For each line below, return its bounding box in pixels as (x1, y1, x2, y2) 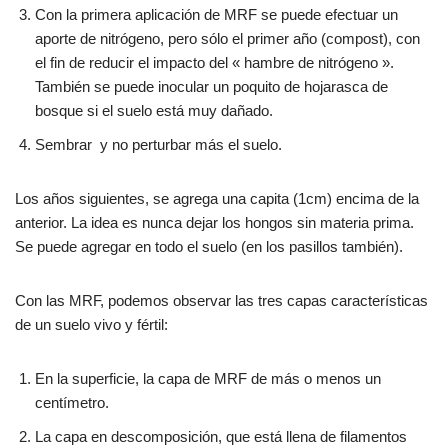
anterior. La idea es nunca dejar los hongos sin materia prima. (15, 213, 414, 231)
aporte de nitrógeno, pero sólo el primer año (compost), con (35, 29, 420, 47)
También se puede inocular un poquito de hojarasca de (35, 77, 388, 95)
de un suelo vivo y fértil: (15, 315, 168, 333)
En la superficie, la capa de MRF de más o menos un (35, 369, 381, 387)
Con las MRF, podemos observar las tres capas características (15, 291, 428, 309)
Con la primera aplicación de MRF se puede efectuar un (35, 5, 398, 23)
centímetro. (35, 393, 109, 411)
